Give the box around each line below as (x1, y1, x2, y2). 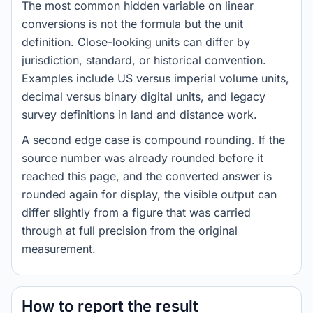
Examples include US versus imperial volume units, (22, 71, 289, 85)
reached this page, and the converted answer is (22, 169, 272, 183)
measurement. (22, 242, 96, 256)
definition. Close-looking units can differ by (22, 35, 250, 49)
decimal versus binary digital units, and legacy (22, 89, 265, 103)
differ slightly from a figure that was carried (22, 205, 251, 219)
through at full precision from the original (22, 224, 238, 238)
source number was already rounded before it (22, 151, 263, 165)
